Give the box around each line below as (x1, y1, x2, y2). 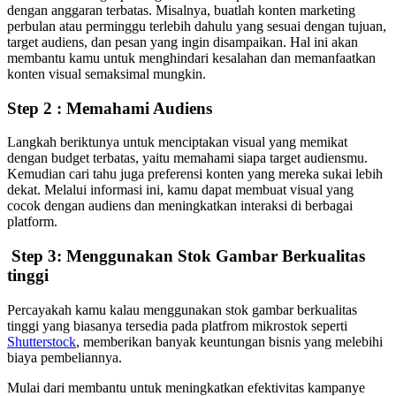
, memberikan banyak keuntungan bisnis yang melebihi (76, 333, 383, 349)
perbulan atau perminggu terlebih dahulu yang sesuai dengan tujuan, (7, 18, 386, 34)
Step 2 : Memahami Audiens (7, 98, 212, 118)
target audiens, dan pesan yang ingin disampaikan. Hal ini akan (7, 34, 358, 49)
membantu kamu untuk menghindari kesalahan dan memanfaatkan (7, 49, 376, 65)
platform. (7, 214, 57, 230)
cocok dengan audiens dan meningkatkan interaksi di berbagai (7, 198, 353, 214)
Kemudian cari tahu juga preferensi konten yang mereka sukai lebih (7, 166, 383, 182)
